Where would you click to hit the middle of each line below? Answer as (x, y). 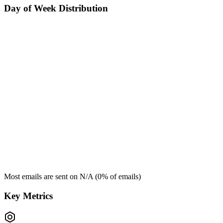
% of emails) (121, 177)
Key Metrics (28, 196)
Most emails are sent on (42, 177)
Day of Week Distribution (56, 8)
